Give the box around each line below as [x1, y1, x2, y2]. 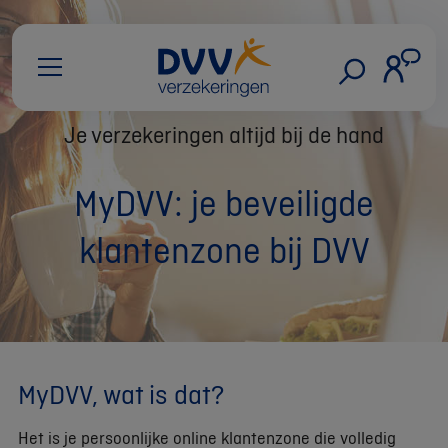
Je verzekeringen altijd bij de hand [64, 119, 384, 150]
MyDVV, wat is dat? [18, 375, 224, 412]
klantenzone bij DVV [78, 226, 370, 274]
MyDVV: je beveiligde [74, 179, 374, 227]
